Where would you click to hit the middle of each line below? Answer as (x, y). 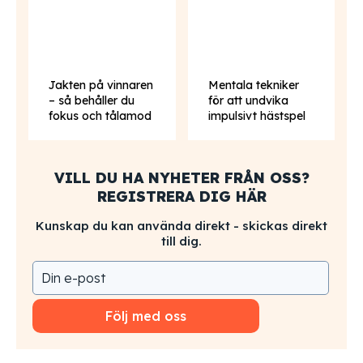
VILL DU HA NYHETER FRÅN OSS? (181, 178)
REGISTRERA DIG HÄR (181, 196)
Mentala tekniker (253, 85)
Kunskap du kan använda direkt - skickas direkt (181, 226)
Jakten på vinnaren (101, 85)
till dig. (181, 241)
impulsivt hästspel (256, 116)
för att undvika (248, 100)
